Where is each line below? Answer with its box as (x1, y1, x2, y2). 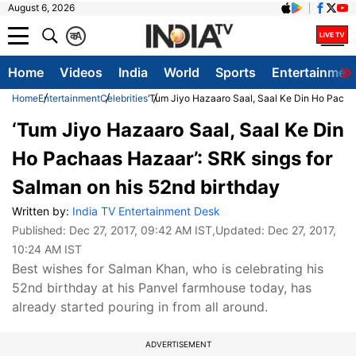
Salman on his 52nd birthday (12, 176, 280, 199)
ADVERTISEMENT (145, 339, 211, 349)
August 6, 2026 (8, 2, 75, 14)
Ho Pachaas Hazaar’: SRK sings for (12, 147, 333, 170)
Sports (215, 64, 256, 80)
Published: (12, 223, 69, 237)
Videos (60, 64, 103, 80)
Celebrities (100, 92, 148, 104)
